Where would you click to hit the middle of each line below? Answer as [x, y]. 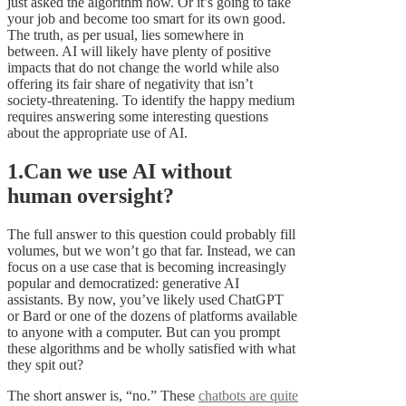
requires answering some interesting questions [138, 117]
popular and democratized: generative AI [123, 284]
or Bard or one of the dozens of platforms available [152, 316]
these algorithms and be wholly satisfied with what [151, 349]
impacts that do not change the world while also [143, 68]
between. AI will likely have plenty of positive [139, 52]
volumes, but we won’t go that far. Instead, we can [151, 251]
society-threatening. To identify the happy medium [151, 101]
